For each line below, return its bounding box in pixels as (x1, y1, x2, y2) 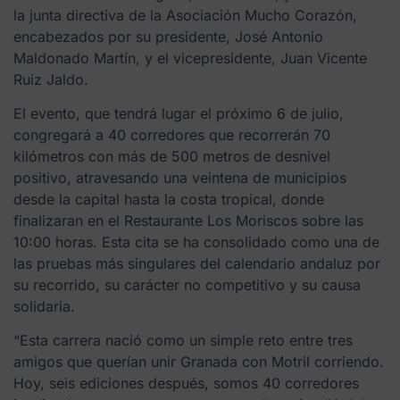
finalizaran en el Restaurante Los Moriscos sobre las (13, 211, 363, 229)
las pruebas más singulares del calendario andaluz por (13, 254, 380, 272)
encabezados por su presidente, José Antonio (13, 27, 323, 46)
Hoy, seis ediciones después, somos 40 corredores (13, 374, 359, 393)
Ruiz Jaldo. (13, 70, 88, 88)
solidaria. (13, 296, 75, 315)
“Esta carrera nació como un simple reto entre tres (13, 331, 353, 350)
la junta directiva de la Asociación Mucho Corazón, (13, 5, 357, 24)
